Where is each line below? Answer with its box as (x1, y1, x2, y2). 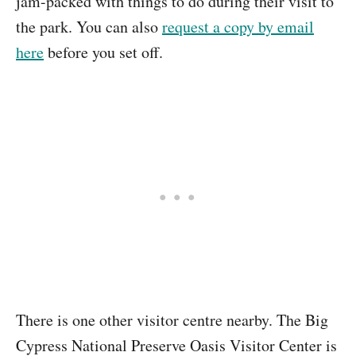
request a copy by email (162, 16, 314, 37)
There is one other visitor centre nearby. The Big (16, 309, 328, 331)
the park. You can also (16, 16, 162, 37)
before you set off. (44, 41, 163, 63)
